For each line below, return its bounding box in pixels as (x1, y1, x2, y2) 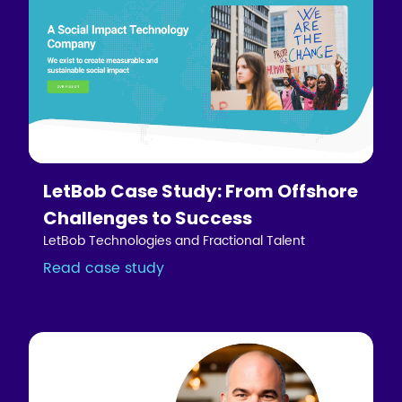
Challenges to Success (43, 205, 253, 231)
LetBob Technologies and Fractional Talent (43, 230, 306, 251)
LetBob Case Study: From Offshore (43, 178, 359, 204)
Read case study (43, 256, 165, 280)
